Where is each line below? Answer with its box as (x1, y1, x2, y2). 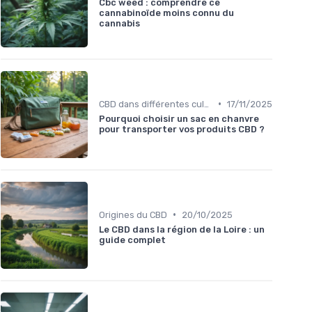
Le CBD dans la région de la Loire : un (99, 224, 265, 235)
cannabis (99, 18, 140, 29)
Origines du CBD (99, 209, 167, 220)
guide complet (99, 234, 166, 245)
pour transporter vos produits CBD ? (99, 123, 265, 134)
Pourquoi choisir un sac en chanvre (99, 113, 259, 124)
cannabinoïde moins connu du (99, 8, 234, 19)
